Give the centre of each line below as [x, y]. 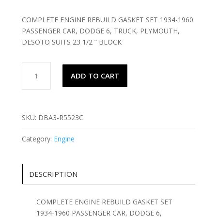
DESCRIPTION [53, 174]
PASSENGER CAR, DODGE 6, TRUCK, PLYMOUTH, [101, 31]
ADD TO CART [95, 75]
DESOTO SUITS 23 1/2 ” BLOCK [71, 42]
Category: [38, 139]
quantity [34, 167]
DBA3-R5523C [61, 117]
